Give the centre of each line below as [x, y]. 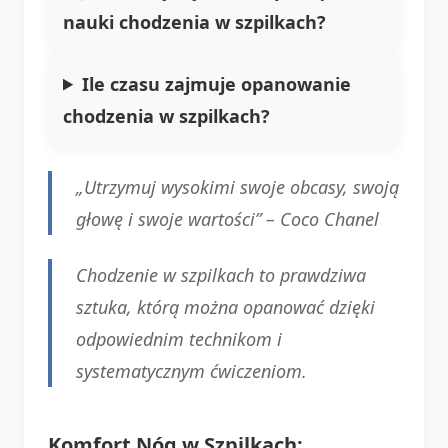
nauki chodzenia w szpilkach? [194, 21]
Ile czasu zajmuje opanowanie [217, 83]
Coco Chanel [329, 218]
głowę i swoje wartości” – [178, 218]
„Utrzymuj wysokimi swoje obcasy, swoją [237, 186]
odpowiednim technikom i [179, 338]
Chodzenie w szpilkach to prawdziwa [221, 274]
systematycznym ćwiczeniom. [191, 370]
